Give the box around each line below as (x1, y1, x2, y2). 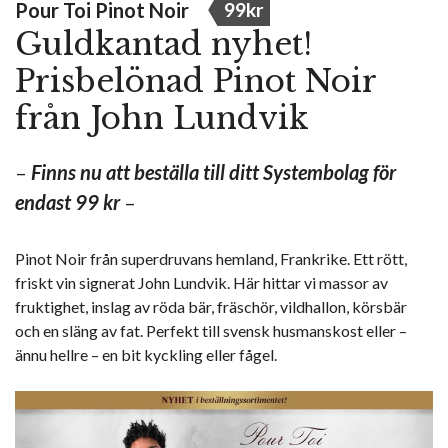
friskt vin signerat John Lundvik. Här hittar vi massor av (15, 273, 388, 292)
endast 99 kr (15, 190, 120, 214)
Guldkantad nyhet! (15, 25, 312, 63)
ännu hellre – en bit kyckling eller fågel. (15, 345, 277, 364)
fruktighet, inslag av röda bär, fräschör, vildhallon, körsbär (15, 297, 407, 316)
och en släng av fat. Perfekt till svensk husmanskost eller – (15, 321, 407, 340)
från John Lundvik (15, 99, 309, 137)
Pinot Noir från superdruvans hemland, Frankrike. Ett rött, (15, 249, 407, 268)
